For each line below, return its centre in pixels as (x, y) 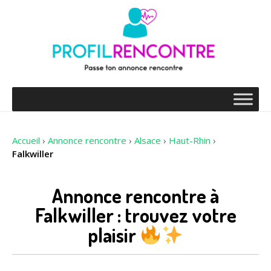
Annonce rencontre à (135, 196)
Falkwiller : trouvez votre (135, 215)
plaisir (113, 235)
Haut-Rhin (190, 140)
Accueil (26, 140)
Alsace (148, 140)
